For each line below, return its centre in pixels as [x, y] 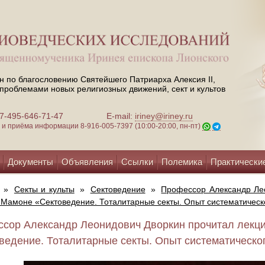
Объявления [87, 162]
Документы [30, 162]
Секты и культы [44, 189]
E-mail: [121, 116]
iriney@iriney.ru [164, 116]
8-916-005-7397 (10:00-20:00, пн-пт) [141, 126]
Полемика [182, 162]
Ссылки [137, 162]
